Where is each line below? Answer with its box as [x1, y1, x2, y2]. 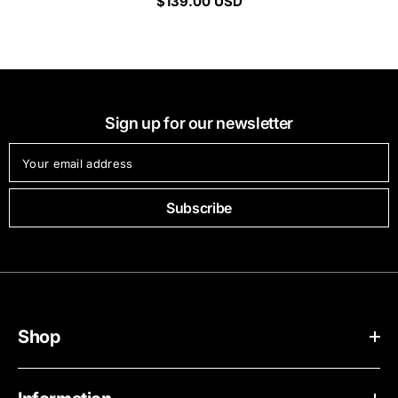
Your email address [22, 156, 133, 171]
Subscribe [165, 199, 233, 218]
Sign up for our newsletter [105, 114, 293, 133]
